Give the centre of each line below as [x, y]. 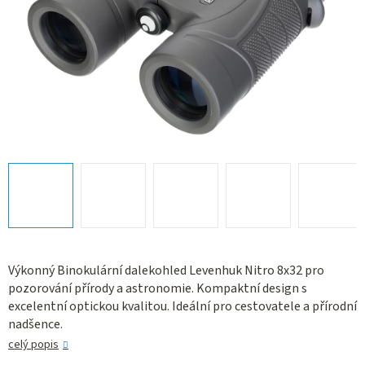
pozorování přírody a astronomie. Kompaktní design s [158, 289]
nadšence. [35, 325]
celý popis [33, 345]
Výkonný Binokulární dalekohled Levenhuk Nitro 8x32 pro [166, 271]
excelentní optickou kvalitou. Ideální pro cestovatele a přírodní [182, 307]
